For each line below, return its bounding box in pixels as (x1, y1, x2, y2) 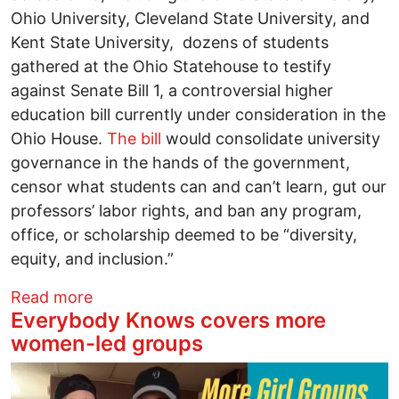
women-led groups (11, 330, 203, 356)
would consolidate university (161, 128, 380, 148)
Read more (11, 287, 93, 306)
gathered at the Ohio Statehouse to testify (11, 56, 331, 76)
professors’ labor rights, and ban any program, (11, 200, 362, 220)
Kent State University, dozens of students (11, 32, 329, 52)
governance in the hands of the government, (11, 152, 350, 172)
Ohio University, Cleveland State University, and (11, 8, 370, 28)
